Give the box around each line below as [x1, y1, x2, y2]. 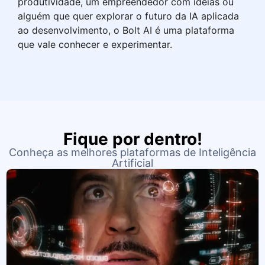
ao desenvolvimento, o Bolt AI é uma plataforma [18, 24, 234, 36]
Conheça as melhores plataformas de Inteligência [9, 146, 256, 159]
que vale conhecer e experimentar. [18, 38, 172, 50]
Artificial [112, 157, 153, 170]
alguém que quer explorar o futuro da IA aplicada [18, 9, 239, 22]
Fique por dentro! [63, 129, 202, 150]
